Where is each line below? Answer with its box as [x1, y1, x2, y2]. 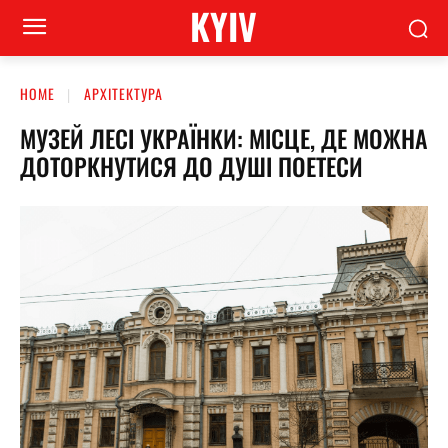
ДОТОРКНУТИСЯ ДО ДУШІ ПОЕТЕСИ [20, 147, 363, 184]
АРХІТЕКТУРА [84, 83, 163, 104]
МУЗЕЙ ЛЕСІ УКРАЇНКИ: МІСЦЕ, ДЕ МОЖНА [20, 119, 428, 156]
